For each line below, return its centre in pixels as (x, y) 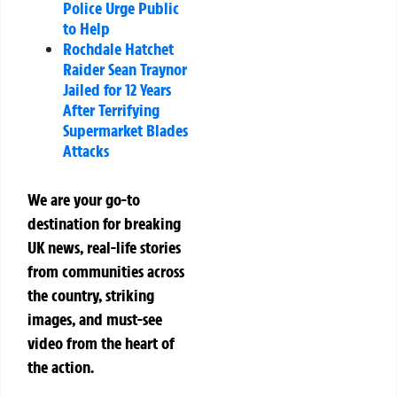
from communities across (106, 272)
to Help (86, 29)
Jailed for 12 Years (117, 90)
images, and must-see (95, 319)
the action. (61, 367)
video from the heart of (101, 343)
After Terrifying (111, 110)
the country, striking (91, 296)
